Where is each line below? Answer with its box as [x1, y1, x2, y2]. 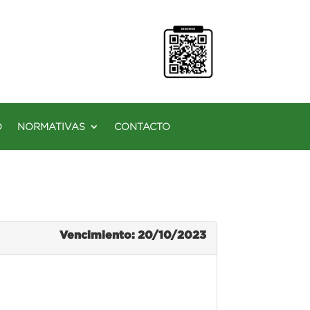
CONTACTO [114, 120, 170, 132]
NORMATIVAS [17, 120, 85, 132]
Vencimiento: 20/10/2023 [59, 228, 206, 241]
